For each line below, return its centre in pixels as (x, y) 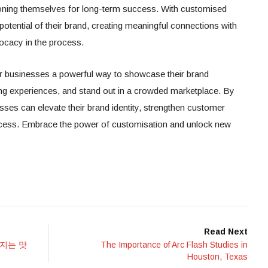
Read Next (226, 231)
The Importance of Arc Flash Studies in (174, 244)
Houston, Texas (217, 256)
